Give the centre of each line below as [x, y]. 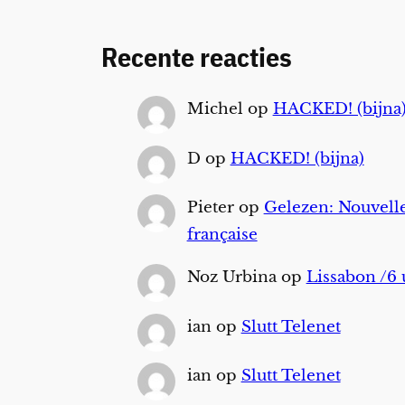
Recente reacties [197, 57]
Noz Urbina [231, 277]
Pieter [210, 208]
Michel [215, 109]
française [222, 235]
